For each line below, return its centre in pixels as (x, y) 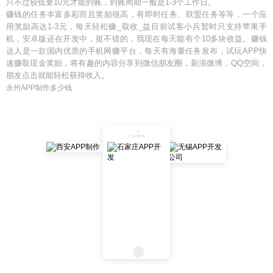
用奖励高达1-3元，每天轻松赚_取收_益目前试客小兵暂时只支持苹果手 (136, 27)
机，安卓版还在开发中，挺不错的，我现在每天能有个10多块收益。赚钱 (136, 39)
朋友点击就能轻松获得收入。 (58, 75)
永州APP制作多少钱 (39, 88)
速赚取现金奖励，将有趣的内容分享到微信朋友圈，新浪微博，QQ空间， (136, 63)
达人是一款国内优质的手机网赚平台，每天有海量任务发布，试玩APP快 (136, 51)
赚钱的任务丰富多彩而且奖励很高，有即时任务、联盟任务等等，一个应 (136, 14)
